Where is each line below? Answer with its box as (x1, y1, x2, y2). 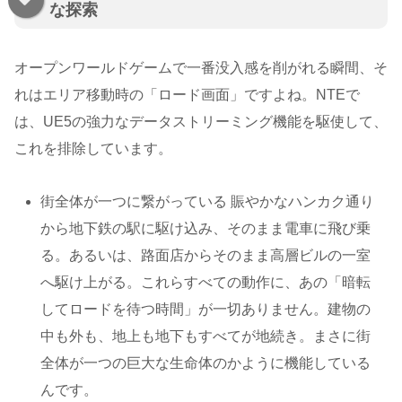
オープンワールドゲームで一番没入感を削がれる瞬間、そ (14, 60, 388, 76)
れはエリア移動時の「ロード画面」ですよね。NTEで (14, 87, 360, 103)
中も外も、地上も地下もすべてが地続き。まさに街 (40, 328, 371, 345)
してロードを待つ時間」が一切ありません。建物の (40, 301, 371, 318)
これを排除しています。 (14, 141, 172, 157)
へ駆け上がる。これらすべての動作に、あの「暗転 (40, 275, 371, 291)
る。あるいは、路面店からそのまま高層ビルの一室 (40, 248, 371, 264)
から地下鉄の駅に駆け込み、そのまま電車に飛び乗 (40, 221, 371, 237)
